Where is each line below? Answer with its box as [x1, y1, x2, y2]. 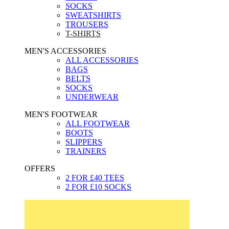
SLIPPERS [65, 137, 102, 146]
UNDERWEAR [65, 92, 119, 101]
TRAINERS [65, 146, 106, 155]
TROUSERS [65, 19, 108, 29]
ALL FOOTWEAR [65, 119, 130, 128]
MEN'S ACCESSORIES [25, 46, 106, 55]
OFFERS [25, 164, 55, 173]
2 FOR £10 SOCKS [65, 182, 131, 191]
